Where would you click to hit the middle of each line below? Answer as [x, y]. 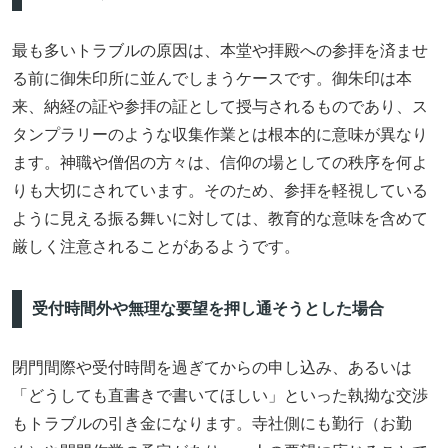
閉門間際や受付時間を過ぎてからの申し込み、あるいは [212, 367]
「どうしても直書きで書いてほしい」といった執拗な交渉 [220, 395]
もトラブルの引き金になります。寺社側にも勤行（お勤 [212, 423]
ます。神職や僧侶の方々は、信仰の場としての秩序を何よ [220, 162]
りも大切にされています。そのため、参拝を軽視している [220, 190]
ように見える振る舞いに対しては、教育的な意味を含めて [220, 218]
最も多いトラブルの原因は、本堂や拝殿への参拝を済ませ [220, 50]
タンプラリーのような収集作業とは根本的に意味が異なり [220, 134]
